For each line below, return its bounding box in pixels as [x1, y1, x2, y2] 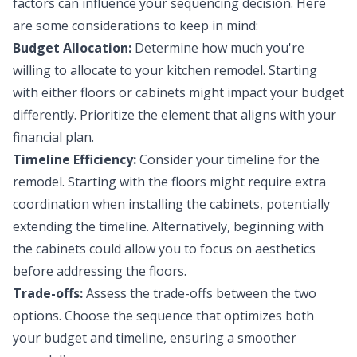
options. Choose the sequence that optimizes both [13, 306, 314, 324]
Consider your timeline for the [136, 150, 320, 168]
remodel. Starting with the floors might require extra [13, 172, 326, 190]
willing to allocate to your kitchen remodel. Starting [13, 61, 317, 79]
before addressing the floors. [13, 261, 186, 280]
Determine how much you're [131, 38, 304, 57]
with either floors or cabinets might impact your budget [13, 83, 344, 101]
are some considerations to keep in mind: [13, 16, 258, 34]
